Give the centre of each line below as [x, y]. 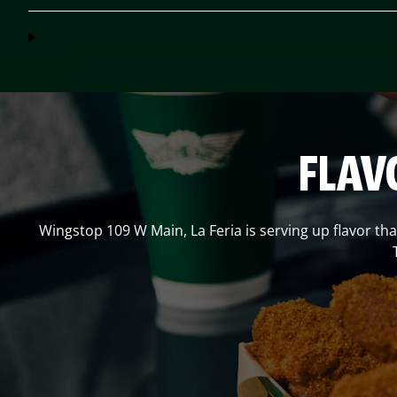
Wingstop [72, 230]
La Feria [216, 230]
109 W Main [144, 230]
